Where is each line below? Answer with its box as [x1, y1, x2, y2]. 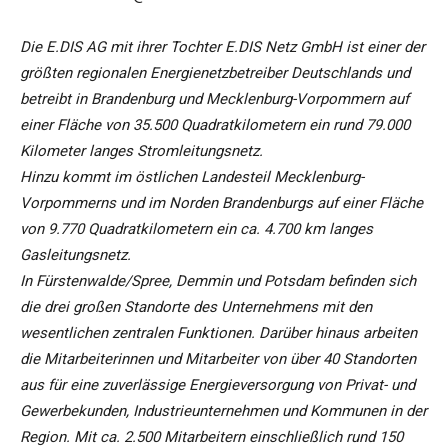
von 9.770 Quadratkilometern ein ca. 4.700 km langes [20, 220, 373, 239]
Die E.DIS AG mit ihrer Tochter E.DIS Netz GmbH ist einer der [20, 38, 425, 57]
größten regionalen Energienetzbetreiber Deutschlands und [20, 64, 410, 83]
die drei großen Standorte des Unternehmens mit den [20, 298, 372, 317]
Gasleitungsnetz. [20, 246, 131, 265]
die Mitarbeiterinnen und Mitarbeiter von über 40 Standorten [20, 350, 416, 369]
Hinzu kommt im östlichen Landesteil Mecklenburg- [20, 168, 364, 187]
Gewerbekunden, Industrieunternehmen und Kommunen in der [20, 402, 427, 421]
